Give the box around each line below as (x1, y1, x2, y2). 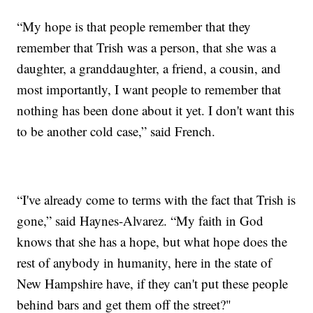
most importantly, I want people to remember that (17, 80, 282, 98)
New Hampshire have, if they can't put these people (17, 274, 289, 292)
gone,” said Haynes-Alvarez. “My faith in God (17, 211, 264, 229)
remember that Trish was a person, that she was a (17, 38, 277, 56)
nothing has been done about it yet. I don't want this (17, 101, 295, 119)
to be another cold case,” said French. (17, 122, 216, 140)
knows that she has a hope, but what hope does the (17, 232, 288, 250)
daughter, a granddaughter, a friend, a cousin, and (17, 59, 282, 77)
